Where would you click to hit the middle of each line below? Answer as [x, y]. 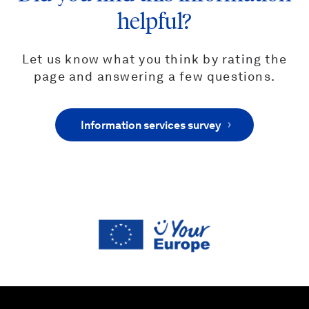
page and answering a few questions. [154, 77]
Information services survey [151, 126]
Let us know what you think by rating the [154, 60]
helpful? [154, 21]
